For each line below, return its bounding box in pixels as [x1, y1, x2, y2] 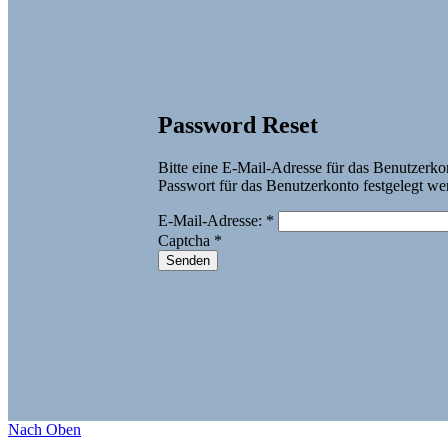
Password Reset [158, 112, 318, 139]
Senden [166, 253, 210, 269]
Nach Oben [8, 421, 81, 439]
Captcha [158, 232, 210, 250]
